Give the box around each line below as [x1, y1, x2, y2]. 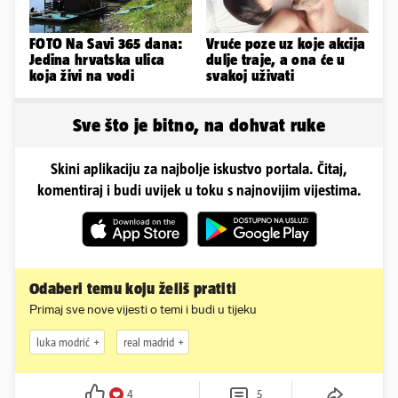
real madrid [123, 335, 174, 349]
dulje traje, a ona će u [206, 52, 346, 68]
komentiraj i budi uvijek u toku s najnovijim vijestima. [36, 182, 362, 199]
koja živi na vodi [29, 68, 134, 84]
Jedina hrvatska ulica [29, 52, 165, 68]
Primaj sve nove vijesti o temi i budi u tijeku [29, 302, 257, 318]
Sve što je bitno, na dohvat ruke [72, 115, 326, 136]
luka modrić [36, 335, 90, 349]
